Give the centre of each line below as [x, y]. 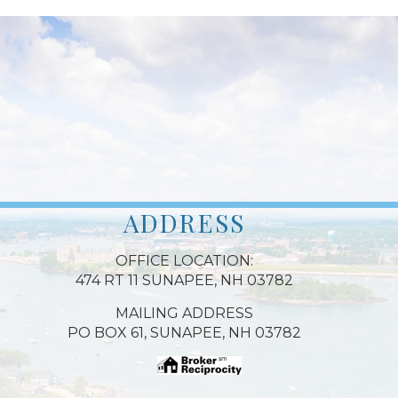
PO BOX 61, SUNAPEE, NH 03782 [184, 332]
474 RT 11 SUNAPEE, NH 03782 [184, 280]
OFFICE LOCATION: [184, 260]
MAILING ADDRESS [184, 313]
